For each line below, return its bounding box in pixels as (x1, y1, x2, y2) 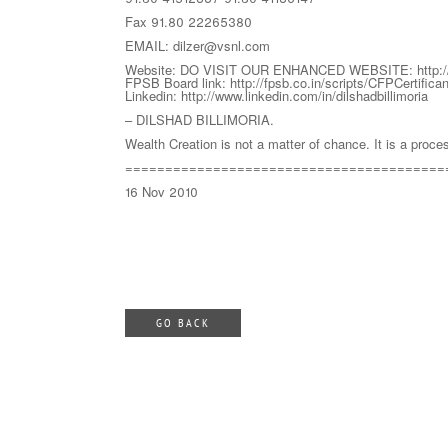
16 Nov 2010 (124, 182, 198, 202)
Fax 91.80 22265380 (124, 12, 252, 32)
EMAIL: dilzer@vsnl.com (124, 36, 270, 56)
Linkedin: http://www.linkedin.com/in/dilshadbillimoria (124, 86, 428, 106)
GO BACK (155, 315, 210, 331)
